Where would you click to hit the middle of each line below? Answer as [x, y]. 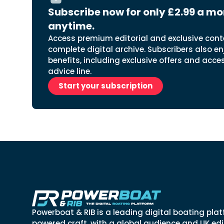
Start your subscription [105, 86]
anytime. [71, 26]
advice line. [70, 71]
